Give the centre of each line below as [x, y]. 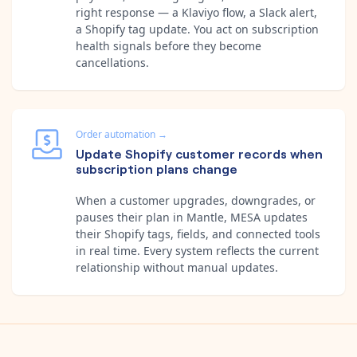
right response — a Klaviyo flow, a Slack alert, [196, 12]
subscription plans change [157, 168]
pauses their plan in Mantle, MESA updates [192, 217]
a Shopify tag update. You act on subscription [197, 29]
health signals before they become [169, 45]
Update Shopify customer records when [199, 153]
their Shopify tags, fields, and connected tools [198, 233]
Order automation [116, 134]
